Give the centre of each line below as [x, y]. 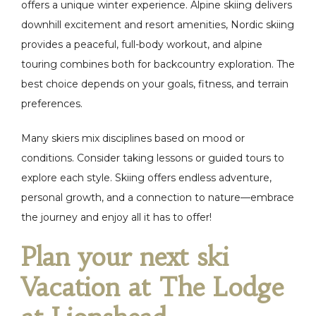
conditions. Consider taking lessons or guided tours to [153, 158]
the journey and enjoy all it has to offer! [116, 217]
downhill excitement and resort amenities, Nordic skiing [158, 25]
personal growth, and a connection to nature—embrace [158, 197]
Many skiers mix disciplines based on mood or [133, 138]
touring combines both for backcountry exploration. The [158, 64]
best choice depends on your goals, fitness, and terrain [155, 84]
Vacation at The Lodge [152, 287]
